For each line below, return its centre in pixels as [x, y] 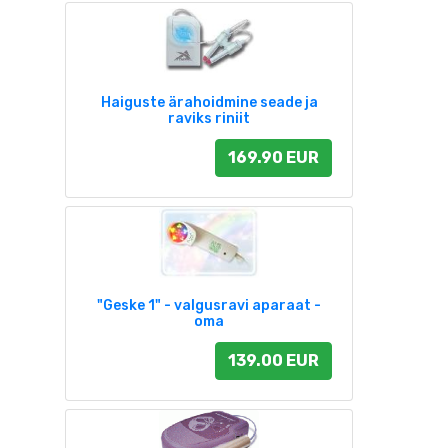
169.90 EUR [273, 157]
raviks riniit [209, 118]
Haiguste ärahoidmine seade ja [209, 102]
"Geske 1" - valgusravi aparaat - [209, 305]
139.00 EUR [273, 360]
